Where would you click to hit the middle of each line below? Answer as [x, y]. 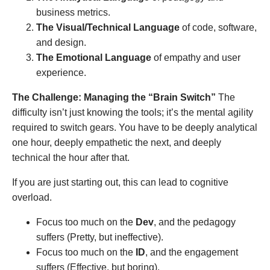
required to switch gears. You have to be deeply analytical [135, 127]
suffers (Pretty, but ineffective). [100, 237]
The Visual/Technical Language [108, 27]
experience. [61, 72]
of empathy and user [196, 57]
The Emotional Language [94, 57]
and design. [61, 42]
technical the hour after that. [71, 157]
